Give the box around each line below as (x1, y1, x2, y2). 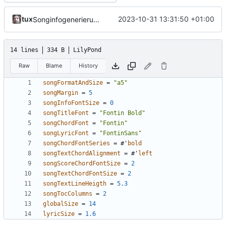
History (78, 62, 98, 69)
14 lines (10, 46, 38, 53)
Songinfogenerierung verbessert (93, 15, 99, 24)
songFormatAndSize (43, 79, 103, 87)
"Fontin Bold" (99, 109, 145, 117)
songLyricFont (43, 130, 89, 137)
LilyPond (73, 46, 101, 53)
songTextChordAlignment (43, 150, 121, 157)
